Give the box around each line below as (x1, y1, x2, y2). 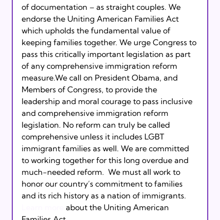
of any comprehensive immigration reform (21, 60, 179, 71)
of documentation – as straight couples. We (21, 1, 183, 12)
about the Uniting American (63, 202, 171, 212)
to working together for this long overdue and (21, 155, 191, 165)
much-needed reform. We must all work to (21, 166, 182, 177)
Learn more (21, 202, 64, 212)
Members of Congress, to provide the (21, 84, 159, 94)
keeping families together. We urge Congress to (21, 37, 198, 47)
